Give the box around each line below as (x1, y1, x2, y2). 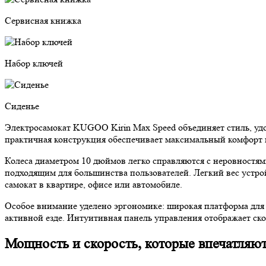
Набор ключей (5, 57, 63, 69)
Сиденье (5, 100, 39, 112)
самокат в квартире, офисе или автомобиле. (5, 178, 182, 190)
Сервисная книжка (5, 14, 81, 26)
